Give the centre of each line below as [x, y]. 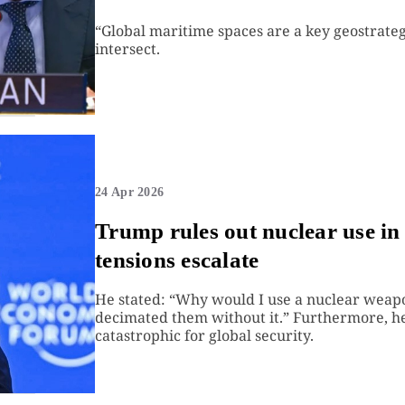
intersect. [128, 49]
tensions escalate [177, 260]
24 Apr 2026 [130, 193]
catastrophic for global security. [205, 336]
